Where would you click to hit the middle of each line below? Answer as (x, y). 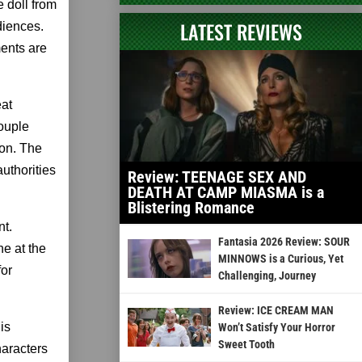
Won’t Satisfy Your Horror (276, 327)
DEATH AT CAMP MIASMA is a (226, 192)
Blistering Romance (191, 207)
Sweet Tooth (246, 344)
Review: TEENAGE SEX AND (217, 177)
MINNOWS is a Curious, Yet (280, 258)
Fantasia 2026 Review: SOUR (284, 241)
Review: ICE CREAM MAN (276, 310)
